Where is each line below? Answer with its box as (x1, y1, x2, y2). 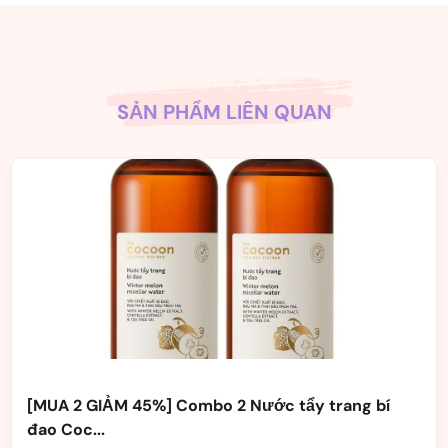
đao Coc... (27, 419, 105, 440)
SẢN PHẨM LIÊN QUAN (116, 99, 332, 125)
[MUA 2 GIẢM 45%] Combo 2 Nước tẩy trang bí (27, 395, 390, 416)
